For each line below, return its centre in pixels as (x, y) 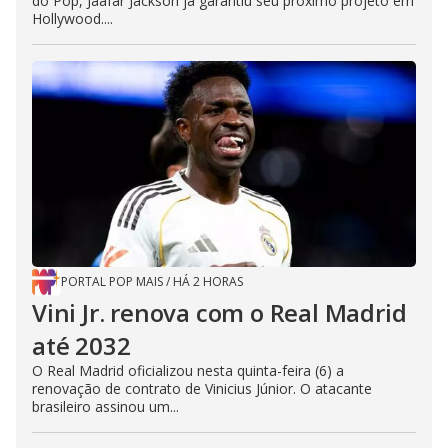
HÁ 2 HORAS (208, 281)
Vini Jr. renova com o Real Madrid (219, 312)
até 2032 (81, 345)
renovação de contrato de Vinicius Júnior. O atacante (202, 388)
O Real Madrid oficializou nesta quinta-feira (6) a (188, 370)
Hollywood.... (72, 18)
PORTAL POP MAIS (112, 281)
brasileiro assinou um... (105, 406)
